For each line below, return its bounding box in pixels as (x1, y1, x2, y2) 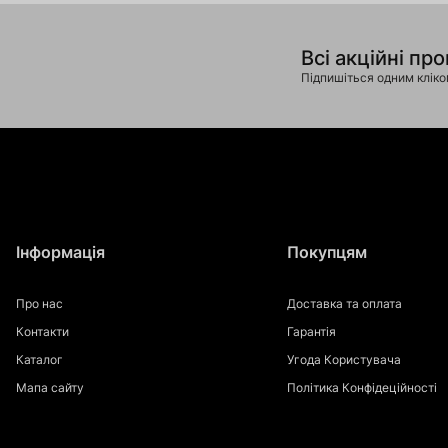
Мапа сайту (16, 380, 84, 395)
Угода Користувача (286, 352, 401, 367)
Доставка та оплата (286, 296, 402, 311)
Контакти (16, 324, 69, 339)
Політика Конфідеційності (286, 380, 437, 395)
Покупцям (286, 242, 367, 262)
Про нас (16, 296, 63, 311)
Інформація (16, 242, 105, 262)
